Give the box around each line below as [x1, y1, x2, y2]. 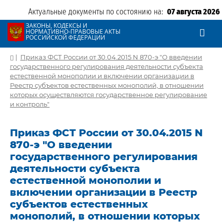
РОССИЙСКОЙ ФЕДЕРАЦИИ [26, 33, 105, 42]
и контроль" [10, 100, 50, 108]
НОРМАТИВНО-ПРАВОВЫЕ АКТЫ [26, 27, 120, 36]
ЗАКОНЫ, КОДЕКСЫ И [26, 21, 87, 30]
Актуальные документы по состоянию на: [28, 7, 167, 16]
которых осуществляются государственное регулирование [10, 91, 207, 99]
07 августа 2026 [167, 7, 220, 16]
